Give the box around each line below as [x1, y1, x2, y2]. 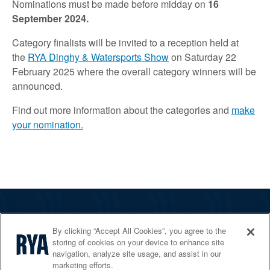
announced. [12, 78, 63, 93]
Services [12, 234, 49, 248]
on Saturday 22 [169, 49, 236, 64]
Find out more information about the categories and [12, 102, 231, 117]
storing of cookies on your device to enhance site [52, 236, 225, 248]
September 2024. [12, 11, 89, 25]
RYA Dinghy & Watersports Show [28, 49, 169, 64]
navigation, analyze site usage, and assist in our [52, 248, 222, 259]
